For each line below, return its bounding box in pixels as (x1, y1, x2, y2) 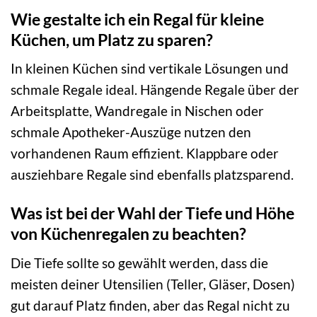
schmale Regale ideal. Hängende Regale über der (11, 81, 299, 98)
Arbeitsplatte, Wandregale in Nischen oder (11, 103, 264, 120)
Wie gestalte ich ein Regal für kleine (11, 8, 264, 29)
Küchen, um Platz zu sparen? (11, 29, 213, 50)
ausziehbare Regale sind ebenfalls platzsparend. (11, 166, 294, 183)
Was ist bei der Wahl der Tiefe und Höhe (11, 203, 294, 224)
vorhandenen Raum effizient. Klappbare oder (11, 145, 279, 162)
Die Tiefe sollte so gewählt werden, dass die (11, 254, 268, 271)
